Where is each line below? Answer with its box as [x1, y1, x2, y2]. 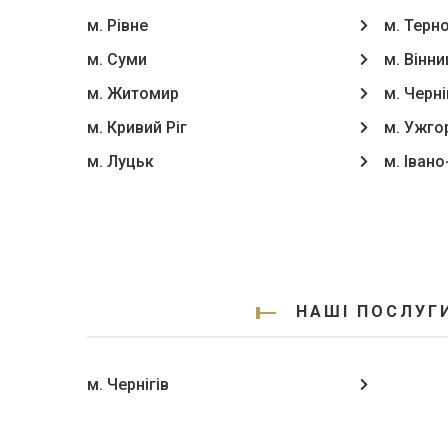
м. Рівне [87, 16, 148, 35]
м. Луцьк [87, 152, 154, 171]
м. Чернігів [87, 374, 169, 394]
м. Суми [87, 50, 147, 69]
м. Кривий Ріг [87, 118, 187, 137]
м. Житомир [87, 84, 179, 103]
